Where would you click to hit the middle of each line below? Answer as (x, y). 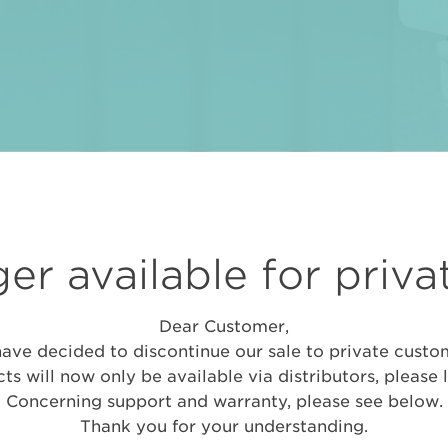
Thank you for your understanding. (224, 426)
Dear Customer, (224, 326)
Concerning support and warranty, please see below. (224, 401)
